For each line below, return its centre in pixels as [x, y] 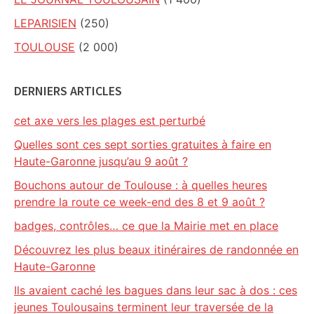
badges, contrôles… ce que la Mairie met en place [146, 226]
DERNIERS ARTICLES [68, 91]
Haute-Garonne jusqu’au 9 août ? [101, 161]
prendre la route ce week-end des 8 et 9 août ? [139, 202]
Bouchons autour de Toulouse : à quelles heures [141, 185]
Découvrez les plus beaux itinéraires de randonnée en [156, 250]
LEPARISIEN [45, 23]
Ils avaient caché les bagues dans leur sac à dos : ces [156, 290]
